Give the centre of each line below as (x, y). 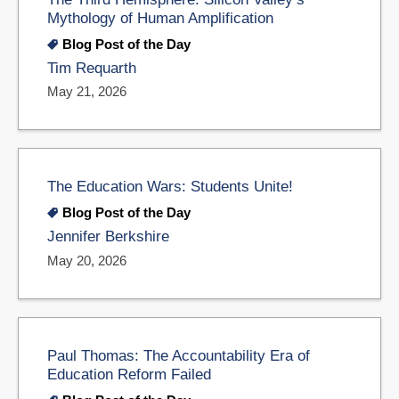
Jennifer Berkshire (108, 237)
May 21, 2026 (87, 92)
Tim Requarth (92, 68)
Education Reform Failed (129, 374)
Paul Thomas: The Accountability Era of (179, 355)
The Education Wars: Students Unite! (170, 187)
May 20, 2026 (87, 260)
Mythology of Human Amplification (160, 17)
